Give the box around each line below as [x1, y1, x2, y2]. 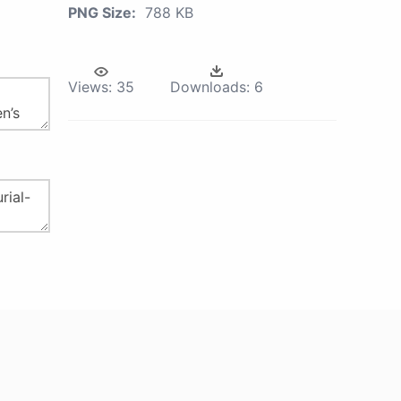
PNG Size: [68, 4, 136, 21]
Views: [68, 78, 112, 96]
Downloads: [170, 78, 250, 96]
